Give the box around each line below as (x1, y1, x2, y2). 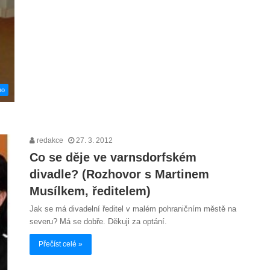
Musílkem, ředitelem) (30, 184, 151, 198)
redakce (35, 136, 63, 145)
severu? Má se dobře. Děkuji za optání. (30, 216, 167, 226)
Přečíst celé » (39, 239, 83, 248)
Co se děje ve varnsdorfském (30, 150, 196, 164)
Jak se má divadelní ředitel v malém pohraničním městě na (30, 204, 236, 213)
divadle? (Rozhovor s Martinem (30, 167, 209, 181)
